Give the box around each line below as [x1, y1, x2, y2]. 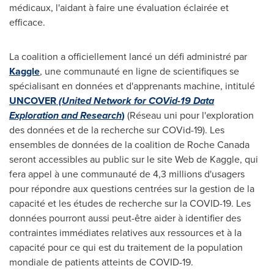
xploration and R [15, 108, 86, 122]
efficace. [9, 15, 45, 29]
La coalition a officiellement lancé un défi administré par [9, 50, 247, 64]
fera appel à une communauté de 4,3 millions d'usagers [9, 167, 245, 181]
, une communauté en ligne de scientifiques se [40, 64, 239, 78]
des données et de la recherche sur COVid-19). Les [9, 123, 224, 137]
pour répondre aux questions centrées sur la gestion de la [9, 182, 254, 196]
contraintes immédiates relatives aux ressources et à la [9, 226, 242, 240]
